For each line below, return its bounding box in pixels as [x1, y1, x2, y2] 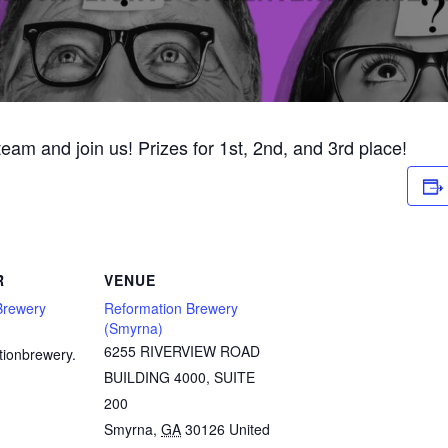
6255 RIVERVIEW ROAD [104, 340, 260, 361]
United [229, 418, 270, 439]
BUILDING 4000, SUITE [104, 366, 255, 387]
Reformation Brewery [104, 297, 238, 318]
